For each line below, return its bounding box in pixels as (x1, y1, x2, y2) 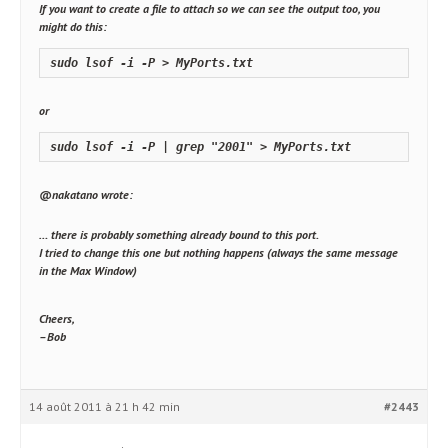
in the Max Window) (39, 263, 137, 278)
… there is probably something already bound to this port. (39, 227, 319, 242)
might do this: (39, 19, 107, 34)
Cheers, (39, 311, 75, 326)
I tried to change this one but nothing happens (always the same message (39, 245, 398, 260)
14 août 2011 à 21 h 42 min (29, 399, 180, 414)
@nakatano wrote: (39, 187, 133, 202)
